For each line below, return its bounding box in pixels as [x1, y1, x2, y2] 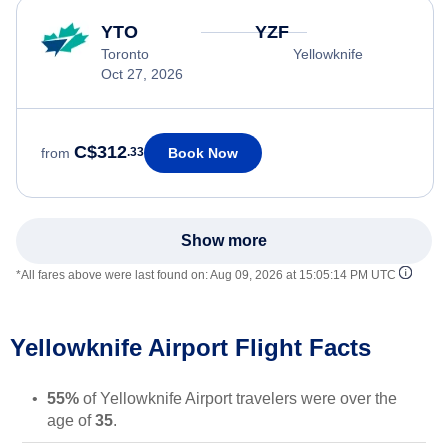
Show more [181, 231, 267, 249]
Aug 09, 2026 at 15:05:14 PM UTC [210, 267, 396, 282]
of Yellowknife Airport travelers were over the [79, 389, 397, 407]
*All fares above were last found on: [16, 267, 210, 282]
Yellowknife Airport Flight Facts [10, 333, 371, 361]
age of [47, 411, 95, 429]
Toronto [101, 45, 149, 62]
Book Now [168, 144, 238, 161]
